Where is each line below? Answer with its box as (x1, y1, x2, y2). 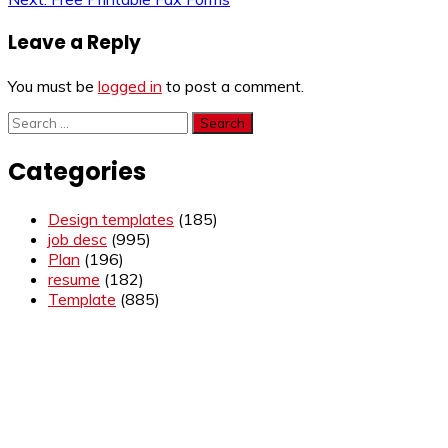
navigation (7, 4, 145, 38)
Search (7, 110, 57, 131)
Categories (8, 154, 146, 188)
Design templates (48, 208, 174, 229)
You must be (8, 75, 98, 96)
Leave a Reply (8, 29, 141, 56)
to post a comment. (162, 75, 304, 96)
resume (48, 268, 100, 289)
